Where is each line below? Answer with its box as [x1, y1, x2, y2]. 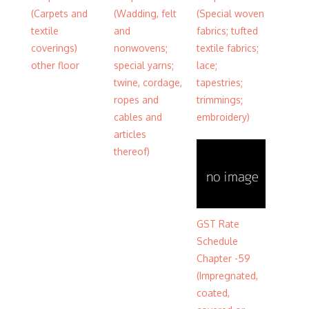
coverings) [31, 41, 77, 54]
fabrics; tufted [197, 24, 258, 37]
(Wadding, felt [114, 7, 177, 19]
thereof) [114, 145, 150, 157]
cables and [114, 110, 162, 123]
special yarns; [114, 59, 174, 71]
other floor [31, 59, 79, 71]
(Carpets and [31, 7, 88, 19]
